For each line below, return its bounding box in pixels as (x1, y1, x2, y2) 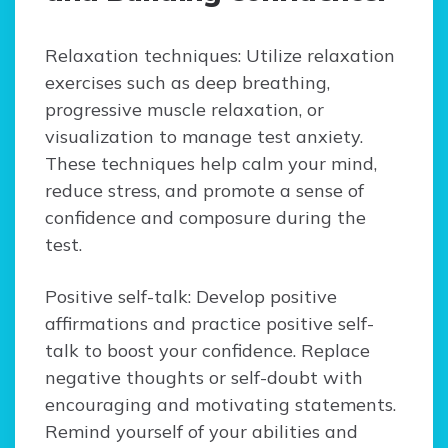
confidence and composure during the (45, 206, 366, 230)
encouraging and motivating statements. (45, 393, 396, 417)
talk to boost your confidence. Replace (45, 339, 370, 363)
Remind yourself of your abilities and (45, 420, 358, 444)
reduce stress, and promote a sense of (45, 179, 364, 203)
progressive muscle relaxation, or (45, 98, 324, 122)
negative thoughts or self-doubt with (45, 366, 363, 390)
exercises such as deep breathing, (45, 71, 330, 95)
